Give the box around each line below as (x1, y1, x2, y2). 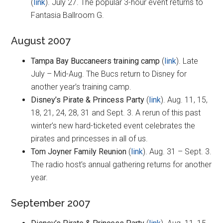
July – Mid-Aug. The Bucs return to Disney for (31, 69, 187, 79)
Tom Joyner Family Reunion (31, 147, 127, 157)
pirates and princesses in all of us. (31, 134, 148, 144)
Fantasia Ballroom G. (31, 10, 105, 20)
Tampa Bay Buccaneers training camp (31, 56, 160, 66)
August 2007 (11, 35, 71, 47)
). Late (176, 56, 199, 66)
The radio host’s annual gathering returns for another (31, 160, 212, 170)
